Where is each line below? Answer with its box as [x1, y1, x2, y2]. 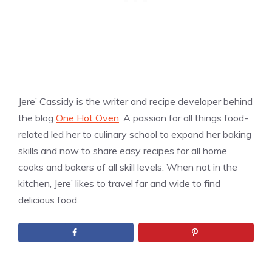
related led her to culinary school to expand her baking [18, 127, 251, 140]
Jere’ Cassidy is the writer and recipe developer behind [18, 95, 253, 107]
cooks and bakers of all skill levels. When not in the [18, 160, 237, 173]
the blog [18, 111, 56, 124]
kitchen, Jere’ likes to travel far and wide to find [18, 177, 220, 189]
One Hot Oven [56, 111, 119, 124]
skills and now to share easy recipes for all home [18, 144, 227, 157]
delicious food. [18, 193, 79, 206]
